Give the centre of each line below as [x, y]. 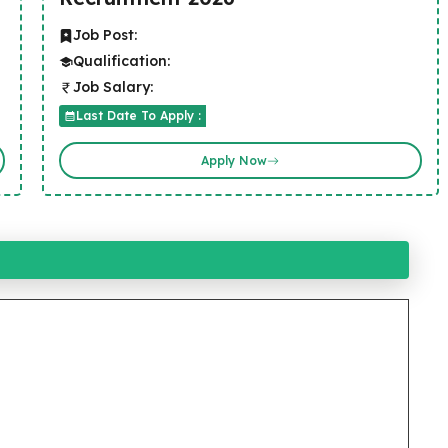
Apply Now [234, 160]
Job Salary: [112, 87]
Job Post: [104, 35]
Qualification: [121, 61]
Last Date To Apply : [138, 115]
